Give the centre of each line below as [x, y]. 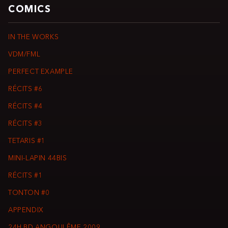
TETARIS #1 [27, 141]
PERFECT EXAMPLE [41, 72]
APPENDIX [26, 211]
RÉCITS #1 [25, 176]
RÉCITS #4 [25, 107]
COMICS [30, 10]
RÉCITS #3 [25, 124]
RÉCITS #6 [25, 90]
